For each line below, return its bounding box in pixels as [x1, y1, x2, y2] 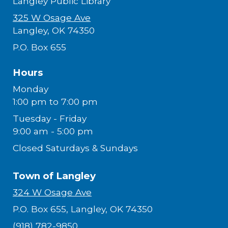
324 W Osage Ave [13, 187, 92, 198]
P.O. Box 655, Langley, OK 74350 [13, 204, 153, 215]
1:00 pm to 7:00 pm [13, 96, 98, 107]
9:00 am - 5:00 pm [13, 126, 94, 137]
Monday [13, 83, 49, 95]
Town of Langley [13, 170, 96, 182]
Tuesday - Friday [13, 113, 87, 124]
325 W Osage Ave [13, 12, 91, 23]
